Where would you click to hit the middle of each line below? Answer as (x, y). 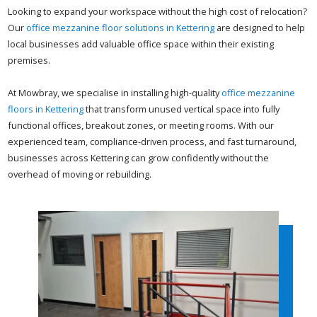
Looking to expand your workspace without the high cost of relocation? (158, 12)
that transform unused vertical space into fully (182, 109)
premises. (29, 60)
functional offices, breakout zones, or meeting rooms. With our (141, 126)
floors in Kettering (46, 109)
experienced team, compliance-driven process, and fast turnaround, (152, 142)
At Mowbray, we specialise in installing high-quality (115, 93)
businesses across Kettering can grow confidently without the (139, 158)
